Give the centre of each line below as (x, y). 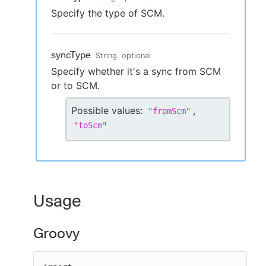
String (106, 56)
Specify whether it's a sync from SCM (136, 72)
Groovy (56, 233)
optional (136, 56)
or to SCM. (75, 86)
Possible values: (107, 111)
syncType (71, 55)
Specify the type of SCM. (108, 13)
